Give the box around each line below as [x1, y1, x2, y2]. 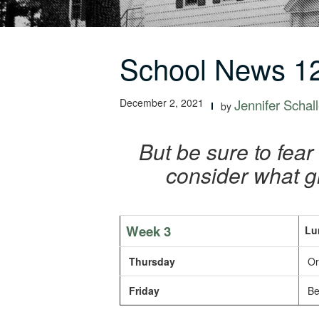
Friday [126, 283, 162, 298]
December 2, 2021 [120, 95, 204, 110]
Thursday [126, 254, 178, 268]
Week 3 [126, 221, 171, 241]
